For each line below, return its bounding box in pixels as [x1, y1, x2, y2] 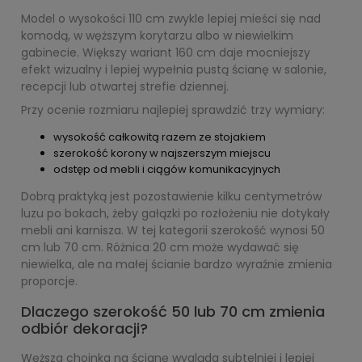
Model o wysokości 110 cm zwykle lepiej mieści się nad [21, 11, 321, 27]
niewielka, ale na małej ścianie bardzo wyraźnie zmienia [21, 256, 332, 272]
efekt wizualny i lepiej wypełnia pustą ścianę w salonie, [21, 61, 326, 78]
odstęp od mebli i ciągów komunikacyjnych [53, 162, 280, 177]
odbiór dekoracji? [21, 318, 148, 339]
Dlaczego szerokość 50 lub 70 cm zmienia [21, 301, 325, 322]
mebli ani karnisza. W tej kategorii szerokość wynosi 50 [21, 222, 325, 238]
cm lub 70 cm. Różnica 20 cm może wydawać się [21, 239, 299, 255]
